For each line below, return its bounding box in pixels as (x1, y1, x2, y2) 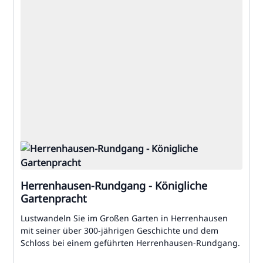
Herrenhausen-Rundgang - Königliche (21, 178, 207, 193)
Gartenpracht (21, 191, 87, 205)
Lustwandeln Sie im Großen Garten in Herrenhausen (21, 213, 228, 224)
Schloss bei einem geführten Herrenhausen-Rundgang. (21, 237, 240, 248)
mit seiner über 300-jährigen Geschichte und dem (21, 225, 218, 236)
